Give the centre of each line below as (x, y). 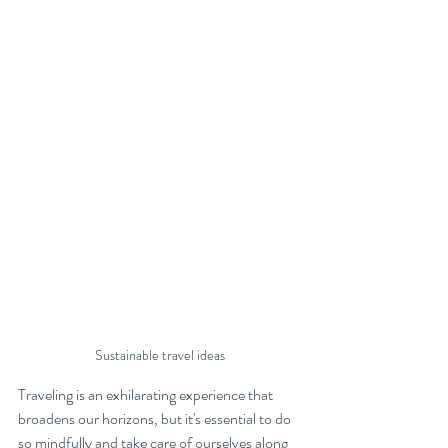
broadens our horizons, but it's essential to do (156, 419)
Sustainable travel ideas (160, 355)
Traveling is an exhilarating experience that (147, 395)
